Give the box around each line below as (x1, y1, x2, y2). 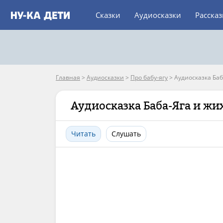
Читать (71, 129, 96, 138)
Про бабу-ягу (130, 73, 168, 82)
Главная (56, 73, 80, 82)
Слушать (111, 129, 141, 138)
